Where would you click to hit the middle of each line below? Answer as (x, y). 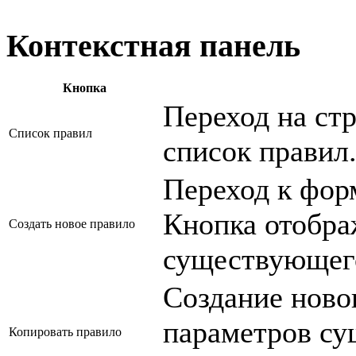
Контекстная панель (153, 45)
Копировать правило (65, 332)
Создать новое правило (72, 224)
